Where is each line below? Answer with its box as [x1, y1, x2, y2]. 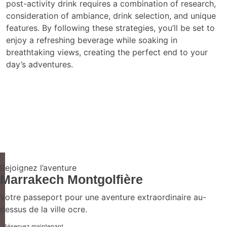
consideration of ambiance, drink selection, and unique [6, 11, 216, 21]
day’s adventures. [6, 59, 73, 69]
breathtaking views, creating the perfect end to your [6, 47, 208, 57]
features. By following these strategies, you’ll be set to [6, 23, 215, 33]
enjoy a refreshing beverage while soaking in [6, 35, 177, 45]
